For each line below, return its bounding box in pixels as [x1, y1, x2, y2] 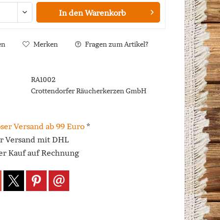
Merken [33, 40, 58, 49]
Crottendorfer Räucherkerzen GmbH [30, 86, 146, 95]
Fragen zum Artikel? [83, 40, 148, 49]
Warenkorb [84, 8, 126, 18]
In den [58, 8, 83, 18]
